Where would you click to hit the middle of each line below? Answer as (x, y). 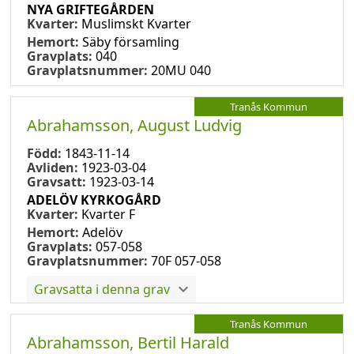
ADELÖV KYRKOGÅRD (94, 200)
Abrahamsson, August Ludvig (134, 125)
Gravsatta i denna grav (102, 289)
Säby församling (131, 41)
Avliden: (54, 167)
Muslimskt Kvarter (136, 23)
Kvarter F (108, 214)
